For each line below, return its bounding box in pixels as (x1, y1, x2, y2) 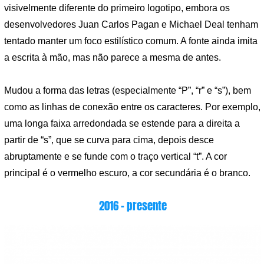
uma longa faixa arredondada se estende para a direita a (4, 118, 240, 128)
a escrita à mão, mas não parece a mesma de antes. (4, 52, 221, 63)
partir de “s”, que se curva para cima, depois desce (4, 134, 214, 145)
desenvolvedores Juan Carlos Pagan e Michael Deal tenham (4, 19, 258, 30)
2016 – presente (98, 197, 167, 214)
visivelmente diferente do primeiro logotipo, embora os (4, 3, 230, 14)
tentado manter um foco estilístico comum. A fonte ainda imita (4, 36, 258, 47)
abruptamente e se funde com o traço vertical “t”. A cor (4, 151, 227, 161)
